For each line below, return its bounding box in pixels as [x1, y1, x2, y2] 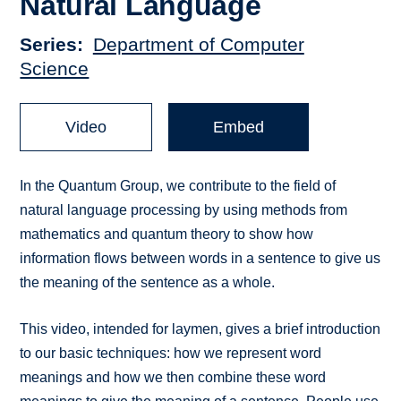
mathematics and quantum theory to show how [20, 226, 314, 243]
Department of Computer [92, 34, 304, 55]
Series [20, 34, 78, 55]
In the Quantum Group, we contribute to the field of [20, 178, 337, 194]
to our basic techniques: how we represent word [20, 346, 322, 362]
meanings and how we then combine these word [20, 370, 327, 386]
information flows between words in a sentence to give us [20, 251, 381, 267]
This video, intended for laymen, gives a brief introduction [20, 321, 381, 337]
